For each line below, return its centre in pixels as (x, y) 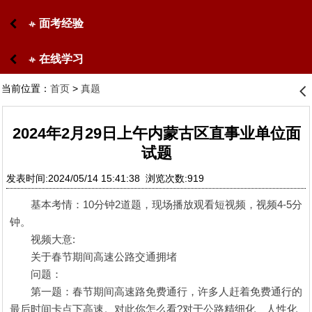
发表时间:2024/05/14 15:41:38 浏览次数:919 (108, 178)
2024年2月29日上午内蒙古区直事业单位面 (157, 133)
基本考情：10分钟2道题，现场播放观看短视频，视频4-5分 (156, 204)
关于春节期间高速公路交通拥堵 (93, 256)
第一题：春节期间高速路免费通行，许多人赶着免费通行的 (156, 291)
